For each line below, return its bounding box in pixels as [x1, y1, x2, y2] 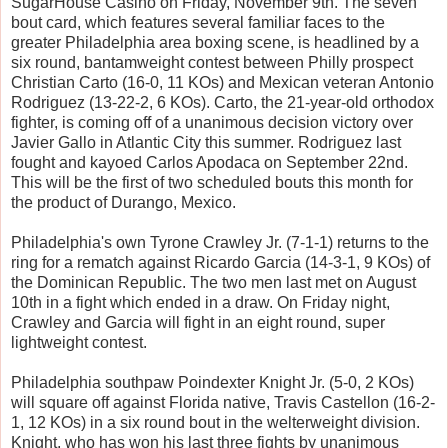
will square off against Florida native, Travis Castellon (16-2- [11, 394, 435, 412]
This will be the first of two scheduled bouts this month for [11, 174, 413, 192]
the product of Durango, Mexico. [11, 194, 240, 212]
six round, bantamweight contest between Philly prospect [11, 54, 413, 72]
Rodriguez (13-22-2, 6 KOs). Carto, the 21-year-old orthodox [11, 94, 434, 112]
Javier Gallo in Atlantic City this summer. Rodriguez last [11, 134, 401, 152]
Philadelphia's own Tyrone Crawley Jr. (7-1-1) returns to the [11, 234, 429, 252]
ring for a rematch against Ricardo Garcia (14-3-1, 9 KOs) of [11, 254, 430, 272]
